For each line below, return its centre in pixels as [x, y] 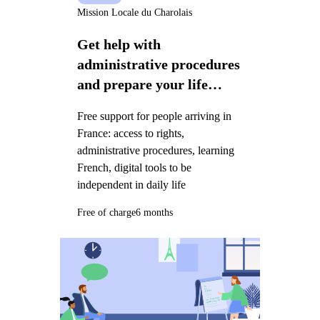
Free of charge [106, 213]
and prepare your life [142, 85]
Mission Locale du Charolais [134, 13]
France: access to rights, [130, 133]
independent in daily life [131, 184]
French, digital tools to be [134, 167]
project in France [130, 105]
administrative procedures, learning [155, 150]
